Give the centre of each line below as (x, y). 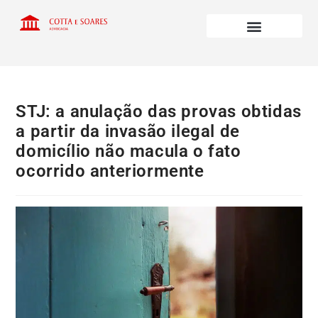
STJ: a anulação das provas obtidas (159, 112)
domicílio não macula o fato (128, 152)
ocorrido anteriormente (110, 171)
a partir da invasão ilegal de (128, 132)
